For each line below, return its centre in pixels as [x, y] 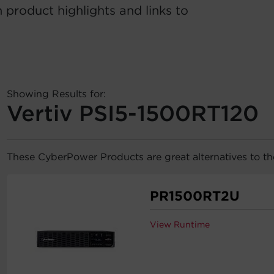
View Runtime [180, 224]
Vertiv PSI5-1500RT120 [133, 113]
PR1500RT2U [195, 196]
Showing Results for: [56, 94]
